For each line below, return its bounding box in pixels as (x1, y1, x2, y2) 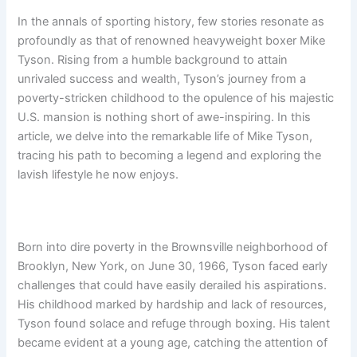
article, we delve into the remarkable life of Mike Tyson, (18, 128, 313, 143)
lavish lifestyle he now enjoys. (18, 167, 179, 182)
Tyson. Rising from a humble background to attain (18, 52, 288, 67)
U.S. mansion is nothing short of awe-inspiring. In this (18, 109, 312, 124)
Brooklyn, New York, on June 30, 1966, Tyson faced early (18, 259, 328, 274)
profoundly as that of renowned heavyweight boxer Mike (18, 33, 326, 48)
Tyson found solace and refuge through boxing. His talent (18, 316, 331, 331)
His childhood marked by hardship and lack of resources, (18, 297, 328, 312)
